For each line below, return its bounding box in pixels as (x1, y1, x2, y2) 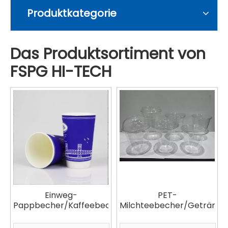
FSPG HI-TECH (10, 61, 111, 82)
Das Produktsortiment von (10, 43, 206, 65)
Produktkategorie (27, 6, 117, 20)
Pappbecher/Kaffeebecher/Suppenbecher (13, 199, 188, 211)
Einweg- (44, 189, 77, 201)
